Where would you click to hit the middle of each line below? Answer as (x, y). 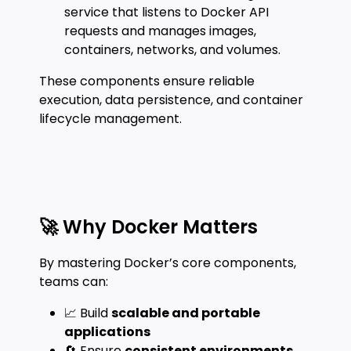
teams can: (74, 282)
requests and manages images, (160, 31)
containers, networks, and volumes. (172, 50)
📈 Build (88, 313)
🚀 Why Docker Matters (148, 227)
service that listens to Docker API (166, 12)
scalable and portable (186, 313)
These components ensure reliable (147, 81)
